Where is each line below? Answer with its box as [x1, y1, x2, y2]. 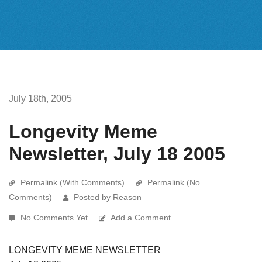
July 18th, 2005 [9, 93, 72, 104]
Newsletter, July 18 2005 [9, 143, 225, 164]
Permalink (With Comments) [20, 177, 125, 187]
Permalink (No [147, 177, 200, 187]
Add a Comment [111, 212, 171, 222]
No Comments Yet [20, 212, 90, 222]
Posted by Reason [74, 192, 142, 202]
